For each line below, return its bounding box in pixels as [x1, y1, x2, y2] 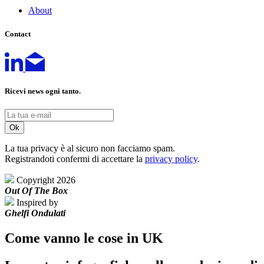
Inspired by [16, 197, 58, 207]
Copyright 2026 [16, 174, 75, 185]
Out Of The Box [5, 185, 68, 196]
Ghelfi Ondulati [5, 207, 65, 218]
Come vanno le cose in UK [5, 230, 163, 246]
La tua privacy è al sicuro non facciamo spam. [5, 143, 175, 153]
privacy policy [145, 153, 197, 164]
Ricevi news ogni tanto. [5, 86, 81, 95]
